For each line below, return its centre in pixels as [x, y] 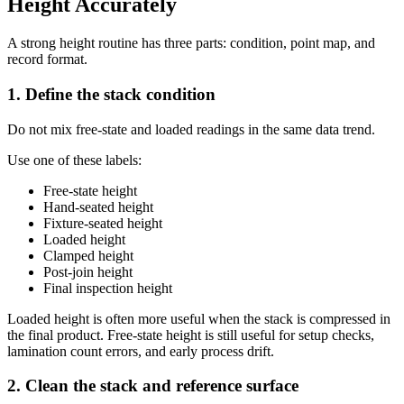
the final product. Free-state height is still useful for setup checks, [191, 335]
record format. [47, 60]
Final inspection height [108, 288]
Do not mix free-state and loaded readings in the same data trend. [191, 129]
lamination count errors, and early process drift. [141, 351]
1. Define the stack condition [111, 94]
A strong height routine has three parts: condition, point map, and [191, 43]
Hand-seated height [98, 207]
